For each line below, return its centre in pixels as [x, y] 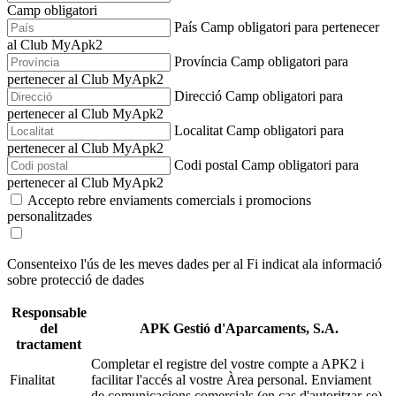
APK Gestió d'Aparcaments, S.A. [239, 328]
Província [201, 61]
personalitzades [49, 216]
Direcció [198, 95]
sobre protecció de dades [76, 279]
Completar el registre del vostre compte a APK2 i [228, 363]
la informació [345, 263]
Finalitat [32, 379]
